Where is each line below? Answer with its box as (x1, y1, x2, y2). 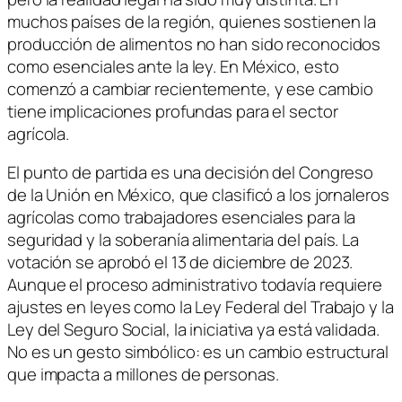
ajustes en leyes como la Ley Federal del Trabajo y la (7, 295, 394, 319)
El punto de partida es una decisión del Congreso (7, 161, 374, 185)
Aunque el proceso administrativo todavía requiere (7, 273, 383, 297)
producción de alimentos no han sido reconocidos (7, 31, 381, 56)
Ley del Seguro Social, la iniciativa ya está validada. (7, 318, 380, 342)
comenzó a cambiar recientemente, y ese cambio (7, 76, 373, 100)
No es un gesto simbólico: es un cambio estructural (7, 340, 389, 364)
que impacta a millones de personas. (7, 363, 279, 387)
